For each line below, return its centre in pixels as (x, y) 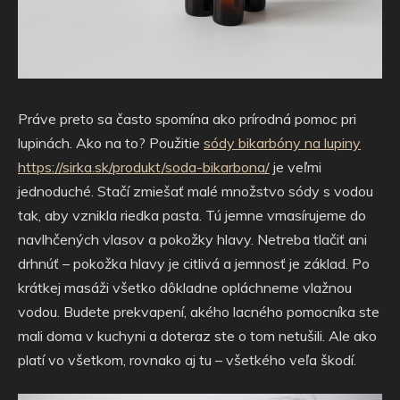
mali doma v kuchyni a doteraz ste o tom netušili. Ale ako (197, 336)
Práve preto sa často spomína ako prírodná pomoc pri (187, 119)
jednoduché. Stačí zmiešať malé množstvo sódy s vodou (196, 192)
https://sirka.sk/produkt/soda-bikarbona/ (144, 167)
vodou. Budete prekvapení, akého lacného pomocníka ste (199, 312)
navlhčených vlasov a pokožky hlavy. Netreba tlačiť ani (192, 240)
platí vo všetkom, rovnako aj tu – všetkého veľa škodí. (187, 360)
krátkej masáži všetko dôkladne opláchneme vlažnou (185, 288)
